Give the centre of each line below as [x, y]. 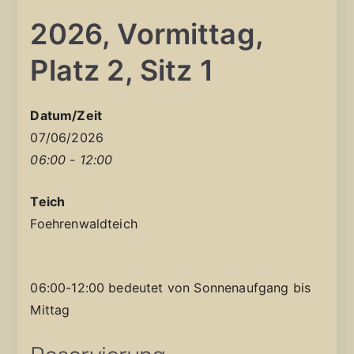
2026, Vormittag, [147, 34]
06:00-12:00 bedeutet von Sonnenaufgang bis [171, 287]
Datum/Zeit [66, 115]
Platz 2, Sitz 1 [122, 70]
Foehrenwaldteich [84, 223]
